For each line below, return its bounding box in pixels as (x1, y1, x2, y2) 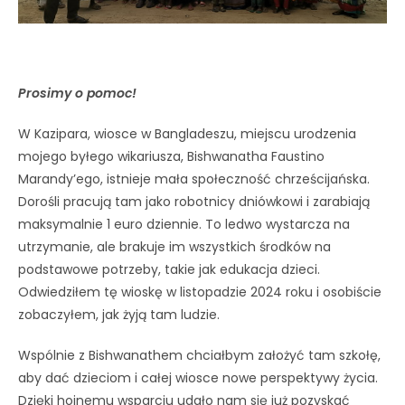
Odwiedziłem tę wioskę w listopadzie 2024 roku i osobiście (18, 282, 381, 301)
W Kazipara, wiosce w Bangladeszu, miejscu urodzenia (18, 124, 356, 143)
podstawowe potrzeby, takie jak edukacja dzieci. (18, 259, 320, 278)
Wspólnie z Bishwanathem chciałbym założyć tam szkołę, (18, 345, 381, 364)
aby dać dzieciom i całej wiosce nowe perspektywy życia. (18, 368, 378, 387)
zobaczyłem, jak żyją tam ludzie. (18, 305, 220, 324)
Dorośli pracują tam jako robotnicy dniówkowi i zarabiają (18, 192, 370, 211)
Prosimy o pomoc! (18, 83, 137, 102)
